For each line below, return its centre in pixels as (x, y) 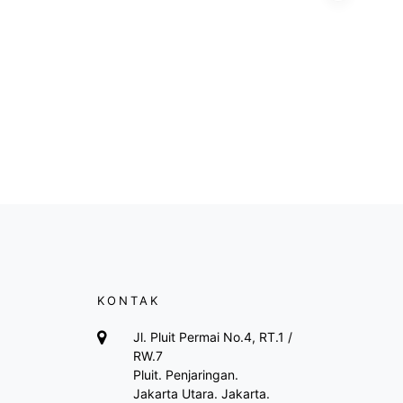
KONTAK (128, 300)
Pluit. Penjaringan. (185, 375)
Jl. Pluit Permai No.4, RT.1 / (212, 337)
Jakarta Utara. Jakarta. (201, 394)
